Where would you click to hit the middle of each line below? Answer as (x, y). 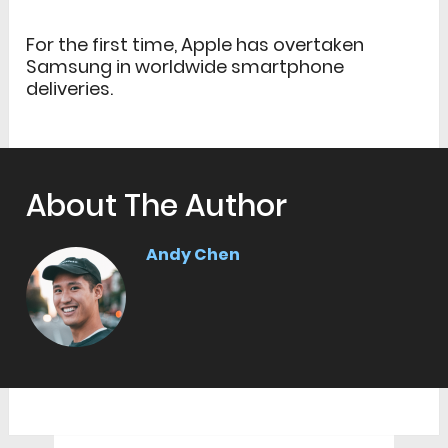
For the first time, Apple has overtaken (195, 45)
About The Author (157, 206)
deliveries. (70, 89)
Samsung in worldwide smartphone (185, 67)
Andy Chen (193, 255)
